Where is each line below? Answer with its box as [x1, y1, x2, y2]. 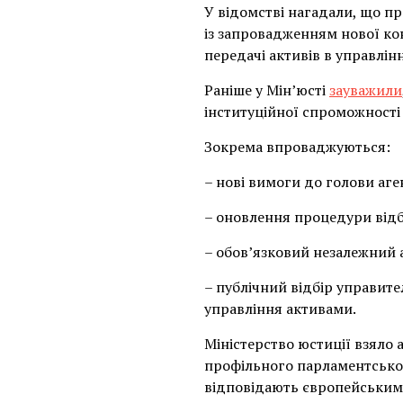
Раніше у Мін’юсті [204, 80, 329, 100]
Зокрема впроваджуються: [204, 137, 390, 157]
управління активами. [204, 299, 356, 318]
